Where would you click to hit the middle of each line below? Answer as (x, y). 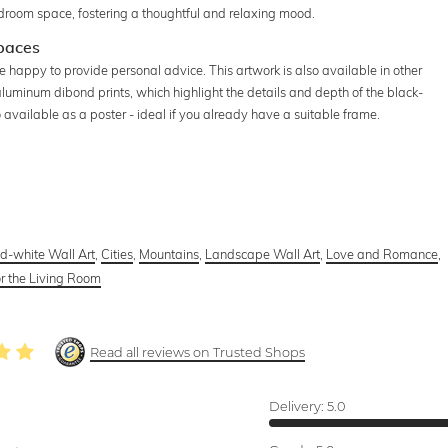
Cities (117, 253)
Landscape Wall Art (263, 253)
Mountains (169, 253)
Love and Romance (382, 253)
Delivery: (297, 406)
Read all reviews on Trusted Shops (198, 352)
